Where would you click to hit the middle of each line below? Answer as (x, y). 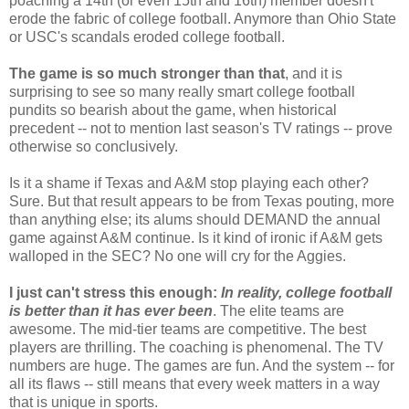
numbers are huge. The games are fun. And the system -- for (202, 365)
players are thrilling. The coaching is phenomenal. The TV (196, 347)
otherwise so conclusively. (94, 146)
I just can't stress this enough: (115, 292)
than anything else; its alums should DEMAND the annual (195, 219)
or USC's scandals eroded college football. (147, 37)
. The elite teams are (278, 310)
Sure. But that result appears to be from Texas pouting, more (202, 201)
